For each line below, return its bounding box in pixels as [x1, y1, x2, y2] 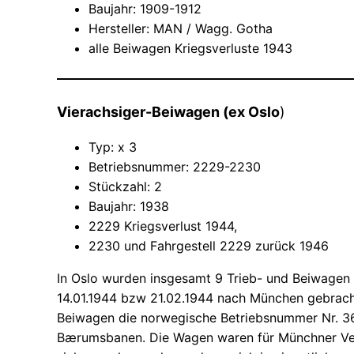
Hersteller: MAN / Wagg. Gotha [88, 20, 273, 36]
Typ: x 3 [88, 138, 137, 155]
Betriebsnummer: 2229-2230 [88, 158, 261, 175]
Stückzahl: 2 [88, 178, 162, 194]
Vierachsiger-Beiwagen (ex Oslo [57, 103, 280, 120]
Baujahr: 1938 [88, 198, 169, 214]
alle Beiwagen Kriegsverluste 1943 [88, 40, 296, 56]
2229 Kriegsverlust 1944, [88, 217, 241, 234]
